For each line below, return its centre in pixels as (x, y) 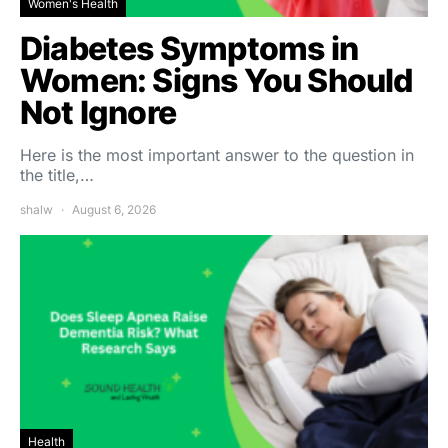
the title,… (57, 174)
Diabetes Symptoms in (189, 48)
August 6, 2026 (114, 209)
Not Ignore (98, 112)
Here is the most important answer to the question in (217, 154)
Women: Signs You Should (216, 80)
